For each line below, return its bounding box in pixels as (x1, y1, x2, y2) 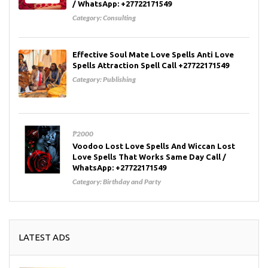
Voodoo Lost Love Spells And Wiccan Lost (72, 142, 235, 151)
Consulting (103, 13, 136, 23)
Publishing (103, 75, 136, 84)
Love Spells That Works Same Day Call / (72, 153, 226, 162)
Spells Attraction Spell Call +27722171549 (72, 61, 229, 70)
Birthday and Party (103, 177, 161, 187)
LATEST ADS (19, 232, 70, 243)
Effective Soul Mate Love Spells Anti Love (72, 50, 234, 59)
